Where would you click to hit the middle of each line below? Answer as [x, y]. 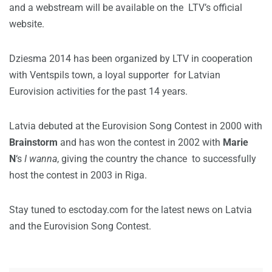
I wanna [41, 159]
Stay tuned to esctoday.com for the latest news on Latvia [131, 210]
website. [27, 24]
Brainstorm [33, 143]
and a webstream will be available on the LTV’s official [126, 8]
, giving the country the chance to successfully [157, 159]
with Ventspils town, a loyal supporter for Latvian [115, 75]
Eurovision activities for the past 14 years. [98, 92]
